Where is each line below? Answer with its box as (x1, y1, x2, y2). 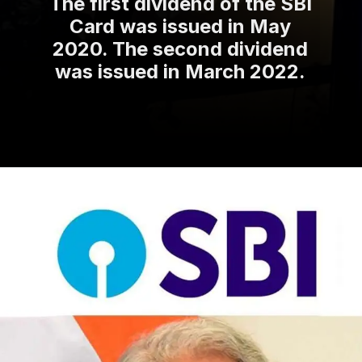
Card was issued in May (69, 14, 292, 38)
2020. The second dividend (53, 36, 309, 61)
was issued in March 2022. (55, 59, 306, 83)
